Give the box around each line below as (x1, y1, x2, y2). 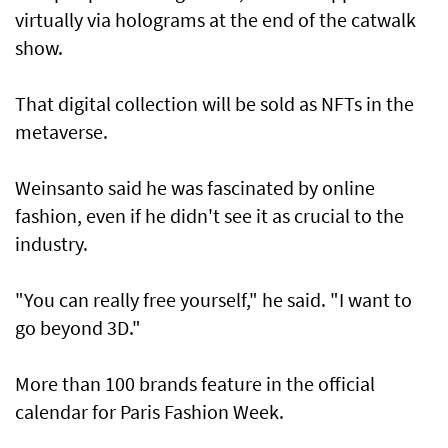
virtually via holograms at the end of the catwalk (15, 7, 416, 33)
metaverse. (15, 119, 108, 145)
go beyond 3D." (15, 315, 141, 341)
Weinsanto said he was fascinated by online (15, 175, 375, 201)
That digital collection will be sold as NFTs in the (15, 91, 414, 117)
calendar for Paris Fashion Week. (15, 399, 284, 425)
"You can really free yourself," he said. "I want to (15, 287, 412, 313)
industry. (15, 231, 88, 257)
